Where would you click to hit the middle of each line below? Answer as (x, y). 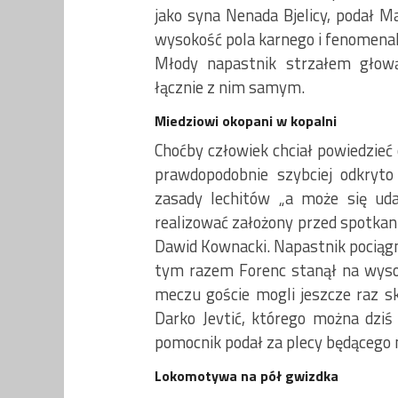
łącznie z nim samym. (230, 87)
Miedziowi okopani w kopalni (246, 120)
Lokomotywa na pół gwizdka (247, 375)
